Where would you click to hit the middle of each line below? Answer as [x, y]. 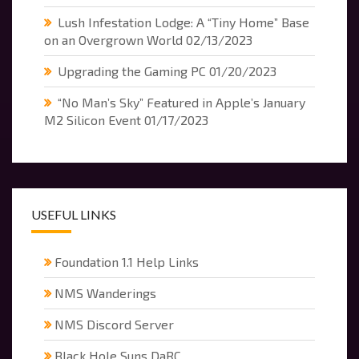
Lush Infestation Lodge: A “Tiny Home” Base [184, 22]
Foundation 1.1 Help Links [127, 262]
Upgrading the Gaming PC [132, 71]
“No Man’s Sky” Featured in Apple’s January [182, 103]
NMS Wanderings [105, 293]
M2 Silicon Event [93, 120]
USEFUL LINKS [74, 215]
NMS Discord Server [114, 325]
